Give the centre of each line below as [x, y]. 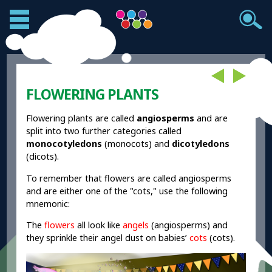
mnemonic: [48, 203]
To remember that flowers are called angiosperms [129, 178]
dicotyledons [201, 144]
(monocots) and [137, 144]
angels [136, 225]
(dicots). [43, 157]
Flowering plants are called [82, 118]
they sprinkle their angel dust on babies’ [108, 238]
